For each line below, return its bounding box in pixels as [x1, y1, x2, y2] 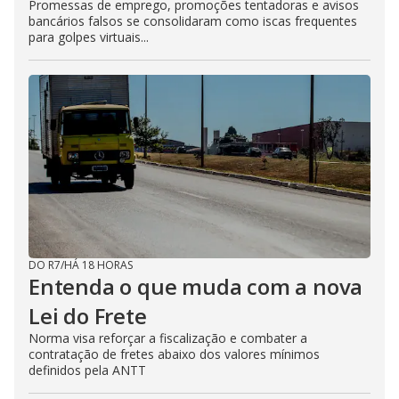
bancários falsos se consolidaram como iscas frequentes [28, 12, 357, 30]
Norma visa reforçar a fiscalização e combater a [28, 330, 307, 347]
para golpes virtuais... [28, 28, 149, 46]
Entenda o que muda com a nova [28, 272, 363, 302]
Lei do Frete [28, 301, 147, 331]
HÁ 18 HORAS [64, 257, 133, 273]
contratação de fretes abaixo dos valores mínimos [28, 346, 320, 363]
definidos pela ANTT [28, 362, 146, 379]
